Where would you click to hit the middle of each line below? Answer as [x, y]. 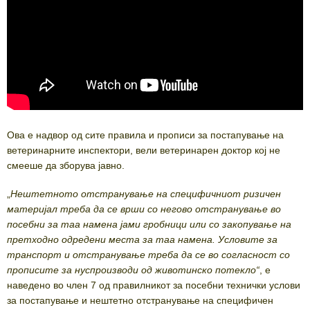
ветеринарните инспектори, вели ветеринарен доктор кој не [144, 150]
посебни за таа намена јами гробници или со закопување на [149, 224]
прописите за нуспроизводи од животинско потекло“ [133, 270]
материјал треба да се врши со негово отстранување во [144, 209]
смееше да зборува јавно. [66, 165]
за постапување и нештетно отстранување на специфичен [140, 300]
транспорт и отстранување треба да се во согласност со [148, 254]
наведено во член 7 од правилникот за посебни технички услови [154, 285]
